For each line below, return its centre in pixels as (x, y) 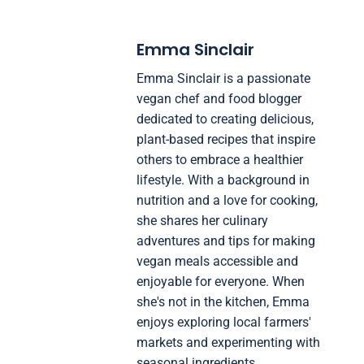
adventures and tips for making (225, 240)
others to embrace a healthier (219, 159)
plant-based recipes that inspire (225, 139)
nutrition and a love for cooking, (227, 200)
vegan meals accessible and (217, 261)
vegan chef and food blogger (219, 98)
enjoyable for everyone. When (220, 281)
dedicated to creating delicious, (225, 119)
